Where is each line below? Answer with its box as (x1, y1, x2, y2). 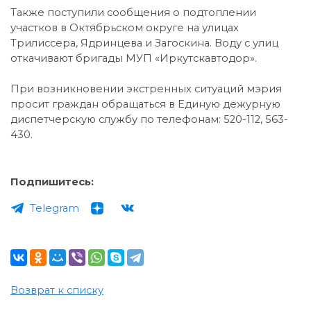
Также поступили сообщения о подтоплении (10, 6, 256, 19)
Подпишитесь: (10, 176, 94, 188)
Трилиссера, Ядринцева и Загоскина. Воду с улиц (10, 37, 278, 49)
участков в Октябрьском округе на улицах (10, 22, 239, 34)
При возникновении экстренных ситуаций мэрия (10, 83, 282, 95)
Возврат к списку (10, 284, 103, 296)
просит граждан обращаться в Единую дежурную (10, 98, 280, 110)
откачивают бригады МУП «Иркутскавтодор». (10, 52, 257, 65)
